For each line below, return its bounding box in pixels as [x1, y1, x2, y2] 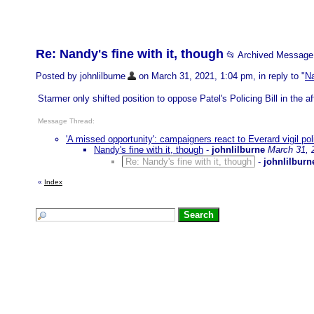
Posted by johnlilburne [36, 71, 125, 81]
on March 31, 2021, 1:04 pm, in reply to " [136, 71, 305, 81]
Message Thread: [38, 117, 95, 125]
